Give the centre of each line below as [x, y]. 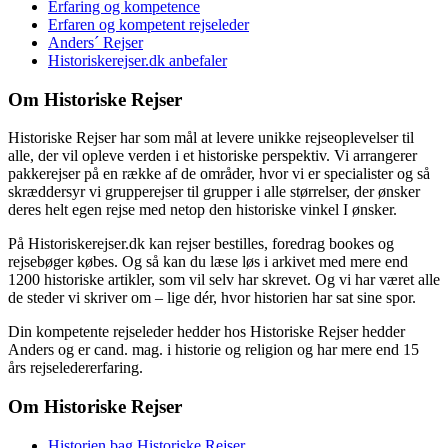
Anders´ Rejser [95, 42]
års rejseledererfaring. [75, 368]
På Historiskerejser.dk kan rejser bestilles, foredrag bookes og [201, 244]
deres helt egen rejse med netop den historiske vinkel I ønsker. [202, 210]
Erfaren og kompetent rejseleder [148, 24]
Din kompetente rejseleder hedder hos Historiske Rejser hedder [206, 332]
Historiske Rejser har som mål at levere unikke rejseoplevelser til [211, 138]
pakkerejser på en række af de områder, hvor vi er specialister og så [219, 174]
